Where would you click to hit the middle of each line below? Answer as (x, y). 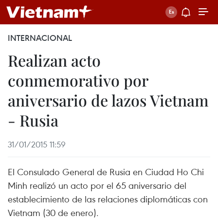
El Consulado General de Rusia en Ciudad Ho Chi (106, 172)
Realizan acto (54, 60)
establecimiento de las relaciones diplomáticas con (108, 199)
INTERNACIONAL (40, 38)
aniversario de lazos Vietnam (108, 100)
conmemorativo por (78, 80)
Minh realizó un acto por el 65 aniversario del (97, 185)
